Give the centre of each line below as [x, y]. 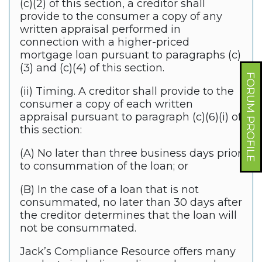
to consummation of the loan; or [104, 166]
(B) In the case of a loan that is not [109, 190]
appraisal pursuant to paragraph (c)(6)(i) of [131, 117]
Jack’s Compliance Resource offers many [128, 252]
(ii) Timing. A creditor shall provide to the [127, 92]
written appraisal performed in [100, 30]
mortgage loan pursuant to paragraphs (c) [130, 55]
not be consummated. [78, 228]
